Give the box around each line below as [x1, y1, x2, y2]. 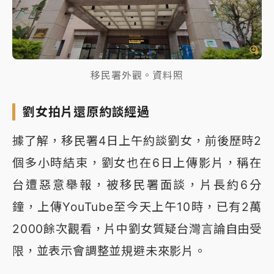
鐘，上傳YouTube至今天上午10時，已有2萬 [12, 199, 262, 215]
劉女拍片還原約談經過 [23, 105, 150, 120]
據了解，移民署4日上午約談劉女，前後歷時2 [12, 133, 262, 149]
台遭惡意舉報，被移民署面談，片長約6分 [12, 177, 262, 193]
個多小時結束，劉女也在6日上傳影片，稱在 [12, 155, 262, 171]
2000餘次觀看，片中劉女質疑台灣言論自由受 [12, 221, 262, 237]
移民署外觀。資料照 [91, 69, 183, 82]
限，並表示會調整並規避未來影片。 [12, 243, 206, 259]
